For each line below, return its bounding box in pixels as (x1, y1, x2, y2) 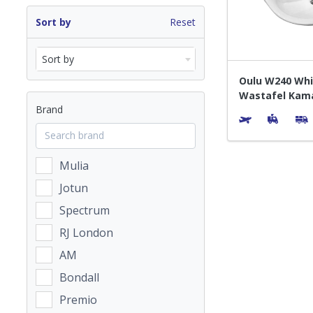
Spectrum (59, 203, 110, 218)
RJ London (59, 225, 113, 240)
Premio (59, 292, 97, 307)
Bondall (59, 270, 99, 285)
